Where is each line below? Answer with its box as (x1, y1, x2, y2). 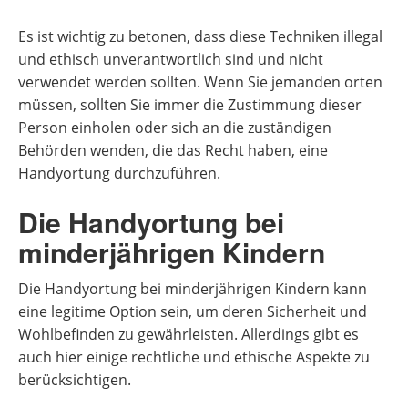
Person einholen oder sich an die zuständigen (18, 117, 331, 138)
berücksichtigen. (18, 370, 131, 390)
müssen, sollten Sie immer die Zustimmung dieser (18, 95, 362, 115)
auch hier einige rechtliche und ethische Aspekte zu (18, 347, 370, 367)
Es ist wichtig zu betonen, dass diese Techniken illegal (18, 26, 382, 46)
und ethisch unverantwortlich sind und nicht (18, 49, 323, 69)
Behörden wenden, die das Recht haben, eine (18, 140, 328, 160)
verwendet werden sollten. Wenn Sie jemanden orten (18, 72, 382, 92)
